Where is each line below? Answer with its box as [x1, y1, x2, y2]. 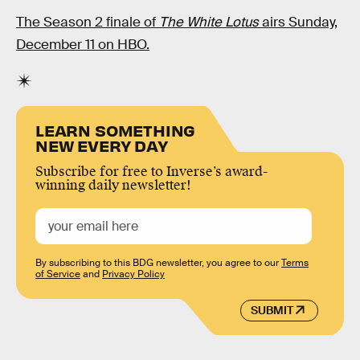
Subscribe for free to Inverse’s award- [35, 163, 268, 181]
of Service [35, 268, 80, 281]
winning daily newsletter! [35, 177, 191, 194]
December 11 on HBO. [16, 36, 149, 54]
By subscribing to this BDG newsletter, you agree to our [35, 256, 281, 270]
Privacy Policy [102, 268, 165, 281]
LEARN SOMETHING [35, 120, 196, 141]
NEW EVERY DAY [35, 135, 168, 156]
